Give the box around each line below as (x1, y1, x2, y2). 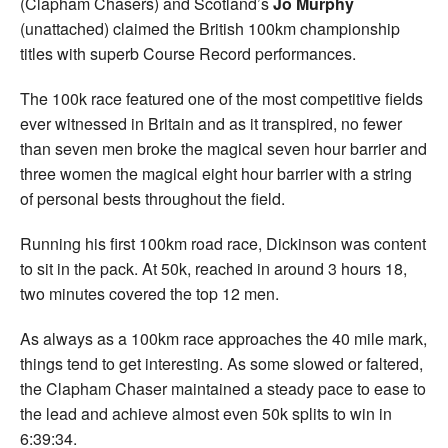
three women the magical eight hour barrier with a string (20, 162, 412, 186)
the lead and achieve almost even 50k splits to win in (20, 402, 392, 426)
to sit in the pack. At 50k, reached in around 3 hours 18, (20, 257, 407, 281)
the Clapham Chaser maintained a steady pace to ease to (20, 377, 426, 401)
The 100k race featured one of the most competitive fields (20, 87, 423, 111)
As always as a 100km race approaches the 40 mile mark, (20, 327, 427, 351)
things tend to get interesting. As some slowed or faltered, (20, 352, 423, 376)
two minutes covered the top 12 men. (20, 282, 279, 306)
